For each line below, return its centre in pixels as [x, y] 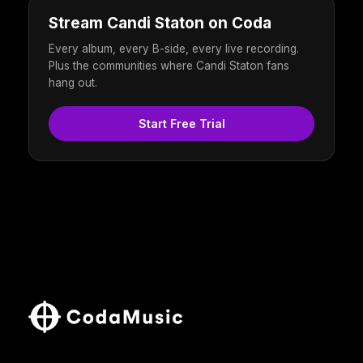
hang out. [73, 83]
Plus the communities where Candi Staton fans [169, 66]
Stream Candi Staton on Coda [160, 23]
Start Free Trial [181, 124]
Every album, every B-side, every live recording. [174, 49]
